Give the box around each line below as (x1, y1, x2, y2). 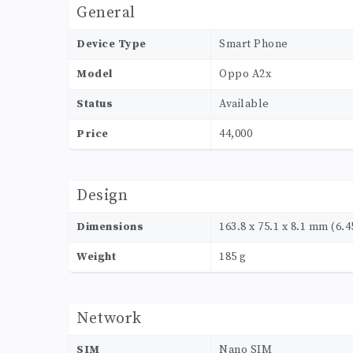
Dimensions (76, 220, 143, 235)
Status (76, 97, 113, 112)
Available (219, 97, 269, 112)
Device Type (76, 37, 147, 52)
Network (76, 309, 142, 329)
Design (76, 186, 128, 206)
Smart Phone (219, 37, 288, 52)
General (76, 3, 136, 24)
